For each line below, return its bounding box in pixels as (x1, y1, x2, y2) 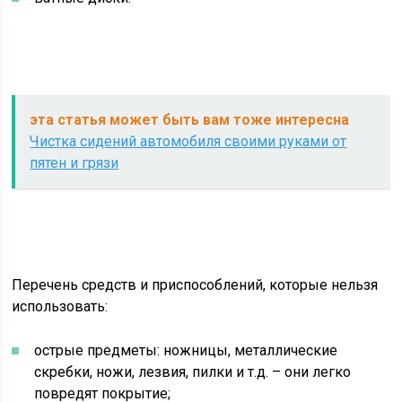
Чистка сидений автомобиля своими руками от (30, 132, 347, 150)
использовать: (12, 297, 109, 315)
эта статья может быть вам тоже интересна (30, 110, 350, 128)
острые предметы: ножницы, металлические (34, 341, 338, 359)
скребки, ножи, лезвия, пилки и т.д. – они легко (34, 363, 352, 380)
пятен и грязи (30, 153, 119, 171)
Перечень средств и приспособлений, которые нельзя (12, 275, 379, 293)
